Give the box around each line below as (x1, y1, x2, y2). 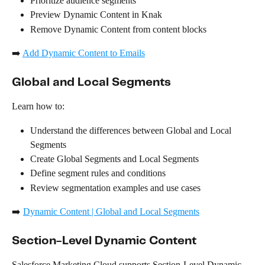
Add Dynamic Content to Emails (22, 48, 145, 59)
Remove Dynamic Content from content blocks (30, 24, 206, 34)
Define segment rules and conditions (30, 168, 166, 179)
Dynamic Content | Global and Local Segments (23, 206, 199, 217)
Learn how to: (12, 101, 64, 112)
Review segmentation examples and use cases (30, 182, 201, 193)
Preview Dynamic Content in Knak (30, 9, 162, 20)
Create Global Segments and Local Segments (30, 153, 199, 164)
